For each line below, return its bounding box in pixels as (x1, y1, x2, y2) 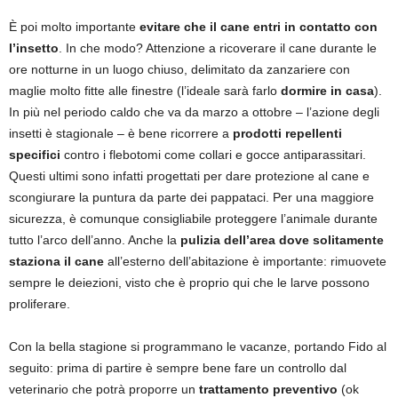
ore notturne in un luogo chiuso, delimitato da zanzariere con (9, 61, 350, 76)
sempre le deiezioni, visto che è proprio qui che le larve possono (9, 275, 370, 290)
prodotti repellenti (233, 125, 342, 140)
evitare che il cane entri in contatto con (136, 19, 378, 34)
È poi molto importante (9, 19, 136, 34)
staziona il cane (9, 253, 107, 268)
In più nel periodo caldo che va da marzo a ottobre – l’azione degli (9, 104, 379, 119)
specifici (9, 147, 60, 162)
